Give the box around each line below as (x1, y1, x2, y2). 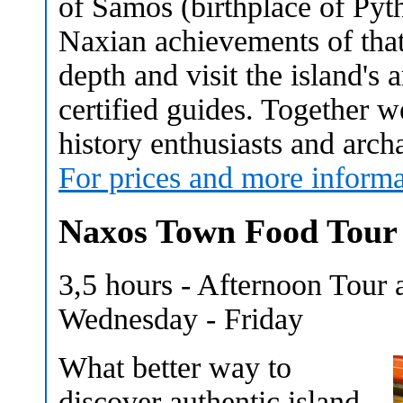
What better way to (58, 350, 291, 384)
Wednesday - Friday (58, 301, 303, 336)
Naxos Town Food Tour (58, 212, 398, 250)
